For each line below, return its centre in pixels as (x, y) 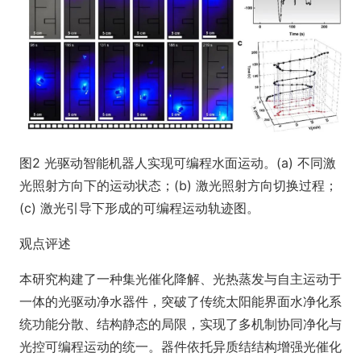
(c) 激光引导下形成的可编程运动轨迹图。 (139, 208)
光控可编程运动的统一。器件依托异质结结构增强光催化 (180, 347)
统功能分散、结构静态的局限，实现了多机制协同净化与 (180, 324)
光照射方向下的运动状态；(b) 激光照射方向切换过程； (178, 186)
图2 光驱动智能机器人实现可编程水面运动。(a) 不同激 (178, 163)
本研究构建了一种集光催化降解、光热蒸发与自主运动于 (180, 279)
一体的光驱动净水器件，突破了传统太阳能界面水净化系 (180, 302)
